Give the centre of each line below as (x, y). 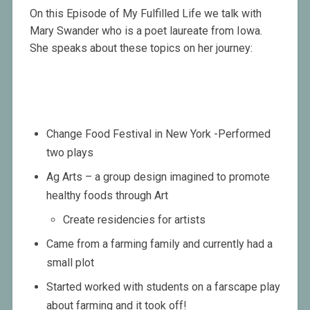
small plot (70, 263)
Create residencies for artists (134, 220)
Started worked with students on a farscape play (163, 287)
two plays (70, 153)
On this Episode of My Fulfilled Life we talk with (145, 14)
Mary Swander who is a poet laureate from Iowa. (146, 31)
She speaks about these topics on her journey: (141, 48)
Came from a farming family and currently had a (159, 244)
